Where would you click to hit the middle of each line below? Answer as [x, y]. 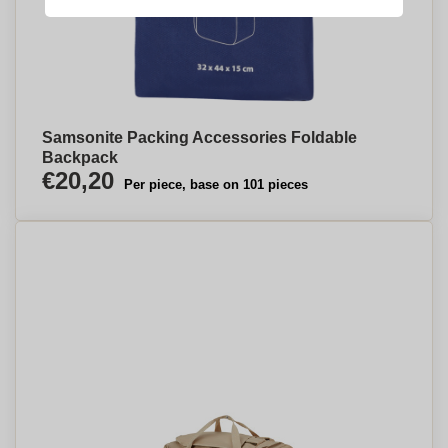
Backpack [80, 157]
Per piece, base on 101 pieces [216, 184]
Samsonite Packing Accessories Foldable [199, 137]
